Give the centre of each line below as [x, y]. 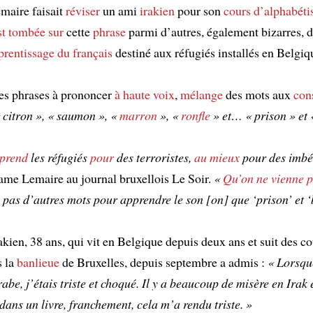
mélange [202, 94]
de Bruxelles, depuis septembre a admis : [163, 262]
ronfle [196, 115]
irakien [157, 10]
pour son [199, 10]
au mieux [217, 157]
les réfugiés [59, 157]
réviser [83, 10]
